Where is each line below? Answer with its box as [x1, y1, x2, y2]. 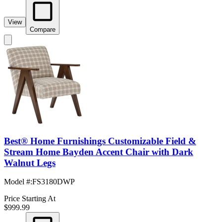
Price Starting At [4, 194, 55, 203]
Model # [4, 177, 30, 186]
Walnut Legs [4, 157, 55, 168]
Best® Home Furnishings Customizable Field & [4, 135, 196, 146]
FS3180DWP [32, 177, 75, 186]
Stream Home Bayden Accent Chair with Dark [4, 146, 193, 157]
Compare [30, 25, 55, 33]
